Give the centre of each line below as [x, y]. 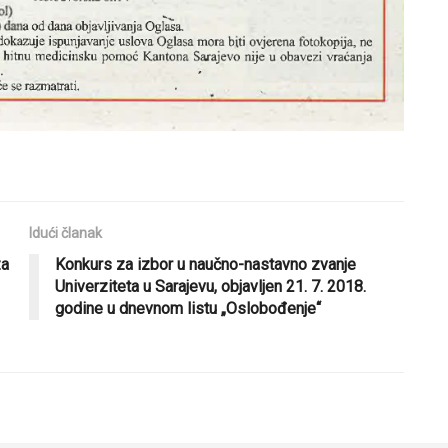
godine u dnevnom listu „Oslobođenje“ [188, 309]
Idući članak [65, 233]
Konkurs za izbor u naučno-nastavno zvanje [205, 265]
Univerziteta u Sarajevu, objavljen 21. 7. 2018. [210, 287]
